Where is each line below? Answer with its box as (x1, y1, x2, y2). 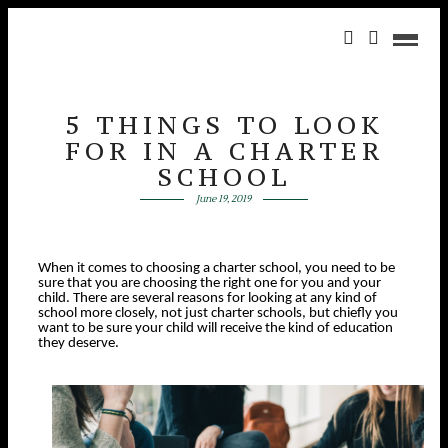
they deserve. (38, 336, 119, 351)
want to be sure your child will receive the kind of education (38, 321, 393, 336)
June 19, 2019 (196, 192, 252, 205)
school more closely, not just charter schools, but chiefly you (38, 306, 398, 321)
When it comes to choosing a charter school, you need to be (38, 261, 395, 276)
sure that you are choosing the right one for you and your (38, 276, 381, 291)
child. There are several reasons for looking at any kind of (38, 291, 377, 306)
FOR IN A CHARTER (64, 135, 384, 167)
